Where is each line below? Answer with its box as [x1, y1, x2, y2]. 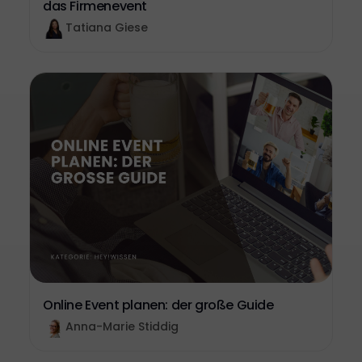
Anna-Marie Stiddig [65, 318, 179, 335]
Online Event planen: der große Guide [43, 296, 274, 314]
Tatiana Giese [65, 19, 148, 36]
